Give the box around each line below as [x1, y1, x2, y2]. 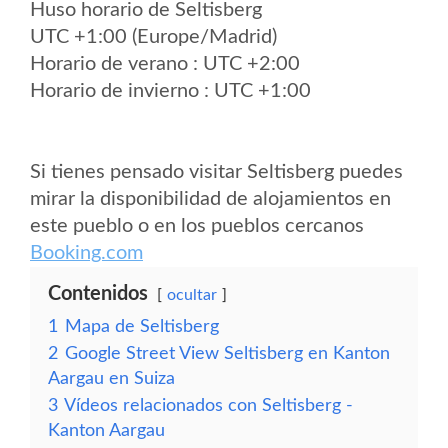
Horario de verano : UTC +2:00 [30, 54, 300, 74]
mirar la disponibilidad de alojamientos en [30, 189, 391, 209]
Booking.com [30, 243, 143, 263]
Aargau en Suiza [48, 370, 175, 387]
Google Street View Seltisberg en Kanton [65, 345, 390, 362]
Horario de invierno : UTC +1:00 [30, 81, 311, 101]
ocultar [167, 287, 217, 303]
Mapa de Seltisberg [65, 318, 219, 335]
